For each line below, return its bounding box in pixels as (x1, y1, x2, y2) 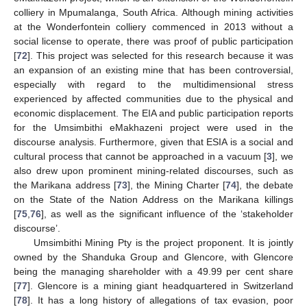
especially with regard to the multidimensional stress (14, 78, 293, 90)
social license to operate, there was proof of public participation (14, 35, 293, 47)
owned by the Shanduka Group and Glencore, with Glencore (14, 251, 293, 262)
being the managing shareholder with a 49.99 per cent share (14, 265, 293, 277)
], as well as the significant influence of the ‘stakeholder (41, 208, 293, 219)
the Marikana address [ (14, 179, 116, 191)
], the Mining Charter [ (127, 179, 226, 191)
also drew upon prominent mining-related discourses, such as (14, 164, 293, 176)
